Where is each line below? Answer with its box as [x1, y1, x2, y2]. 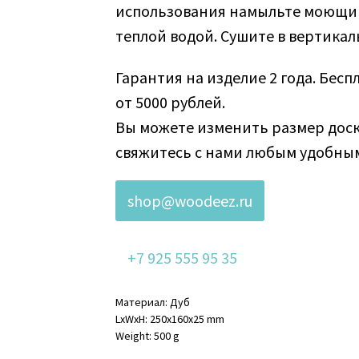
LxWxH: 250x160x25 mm [115, 312, 224, 327]
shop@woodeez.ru [127, 191, 252, 212]
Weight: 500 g [115, 329, 179, 344]
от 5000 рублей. [115, 92, 225, 113]
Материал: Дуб [115, 295, 190, 310]
